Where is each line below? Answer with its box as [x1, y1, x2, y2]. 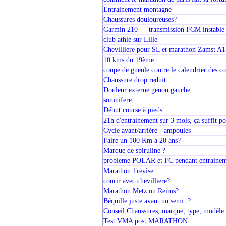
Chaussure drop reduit [103, 76, 166, 84]
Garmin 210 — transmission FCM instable [103, 25, 224, 34]
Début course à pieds [103, 106, 162, 115]
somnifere [103, 96, 132, 104]
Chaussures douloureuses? [103, 15, 177, 24]
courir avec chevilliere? [103, 177, 170, 185]
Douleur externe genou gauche [103, 86, 190, 94]
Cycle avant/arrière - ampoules [103, 126, 191, 135]
